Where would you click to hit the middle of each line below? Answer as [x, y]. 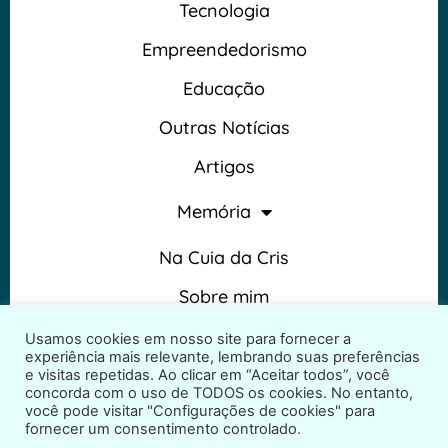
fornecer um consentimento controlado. [163, 429]
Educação [224, 88]
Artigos [224, 166]
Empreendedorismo [224, 49]
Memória [213, 212]
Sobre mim [224, 296]
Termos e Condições [224, 335]
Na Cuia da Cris [224, 257]
